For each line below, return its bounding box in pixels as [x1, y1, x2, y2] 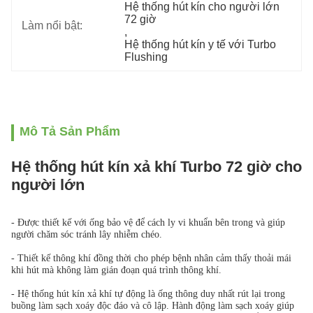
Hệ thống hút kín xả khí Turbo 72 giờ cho [11, 158, 302, 175]
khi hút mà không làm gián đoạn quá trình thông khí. [11, 265, 221, 275]
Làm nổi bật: [22, 20, 82, 31]
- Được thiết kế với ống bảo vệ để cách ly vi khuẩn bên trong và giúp [11, 217, 285, 228]
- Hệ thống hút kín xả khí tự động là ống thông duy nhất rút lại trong [11, 289, 285, 299]
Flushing [124, 51, 168, 63]
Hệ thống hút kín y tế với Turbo [124, 38, 277, 50]
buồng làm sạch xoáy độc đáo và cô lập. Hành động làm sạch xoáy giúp [11, 300, 294, 311]
